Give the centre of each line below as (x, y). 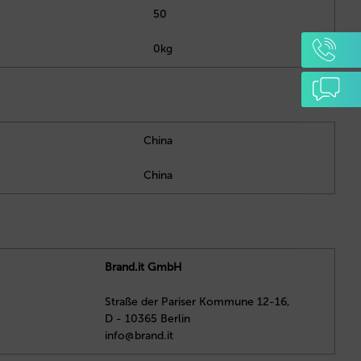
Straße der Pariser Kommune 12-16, (197, 301)
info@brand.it (139, 335)
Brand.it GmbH (143, 267)
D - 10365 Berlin (147, 318)
